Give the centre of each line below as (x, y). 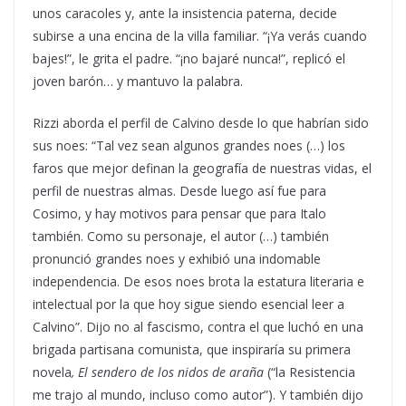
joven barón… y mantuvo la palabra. (140, 81)
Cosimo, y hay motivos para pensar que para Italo (179, 213)
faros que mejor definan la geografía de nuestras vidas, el (202, 168)
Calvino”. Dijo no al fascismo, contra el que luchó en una (198, 326)
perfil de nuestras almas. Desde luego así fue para (179, 190)
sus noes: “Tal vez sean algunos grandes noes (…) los (189, 145)
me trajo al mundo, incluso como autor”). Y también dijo (198, 394)
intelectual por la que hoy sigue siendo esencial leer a (188, 304)
